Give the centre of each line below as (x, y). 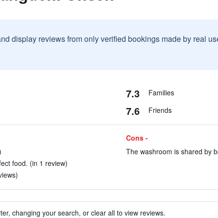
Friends (160, 110)
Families (161, 92)
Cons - (137, 138)
